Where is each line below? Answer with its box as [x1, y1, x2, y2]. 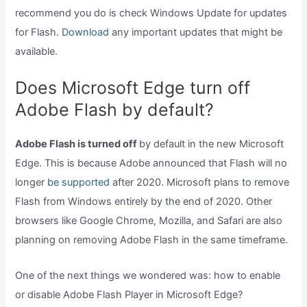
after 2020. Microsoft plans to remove [110, 176, 290, 189]
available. [15, 45, 58, 58]
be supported [47, 176, 110, 189]
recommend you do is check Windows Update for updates [15, 6, 288, 19]
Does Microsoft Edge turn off [15, 77, 251, 99]
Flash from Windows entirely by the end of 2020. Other [15, 195, 273, 208]
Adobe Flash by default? [15, 99, 214, 121]
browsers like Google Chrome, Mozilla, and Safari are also [15, 214, 283, 228]
